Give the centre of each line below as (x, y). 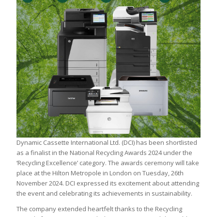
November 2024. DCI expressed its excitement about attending (108, 183)
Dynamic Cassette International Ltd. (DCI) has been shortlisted (107, 142)
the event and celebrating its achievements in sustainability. (104, 193)
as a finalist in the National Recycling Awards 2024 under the (104, 152)
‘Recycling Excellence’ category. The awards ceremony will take (108, 163)
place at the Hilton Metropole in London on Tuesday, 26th (100, 173)
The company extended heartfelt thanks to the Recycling (99, 209)
